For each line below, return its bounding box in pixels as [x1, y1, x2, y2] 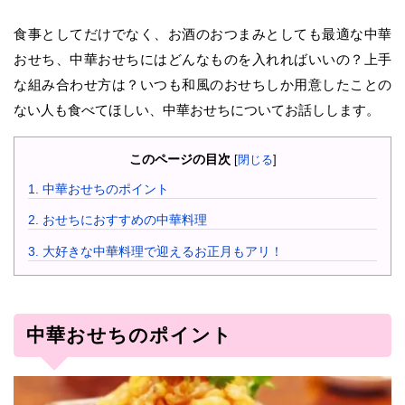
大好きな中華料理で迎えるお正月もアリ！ [39, 243, 283, 259]
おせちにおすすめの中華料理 [39, 212, 207, 228]
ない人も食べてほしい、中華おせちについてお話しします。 [14, 102, 380, 118]
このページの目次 [128, 152, 231, 166]
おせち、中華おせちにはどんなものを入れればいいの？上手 [14, 52, 391, 67]
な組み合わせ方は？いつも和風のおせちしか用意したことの [14, 77, 391, 92]
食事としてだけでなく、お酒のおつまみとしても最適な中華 [14, 26, 391, 42]
